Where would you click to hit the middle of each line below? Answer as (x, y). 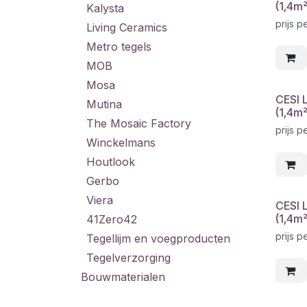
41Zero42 (112, 219)
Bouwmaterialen (123, 277)
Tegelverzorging (128, 258)
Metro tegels (119, 47)
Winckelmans (121, 143)
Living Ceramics (127, 27)
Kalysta (105, 8)
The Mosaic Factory (139, 123)
